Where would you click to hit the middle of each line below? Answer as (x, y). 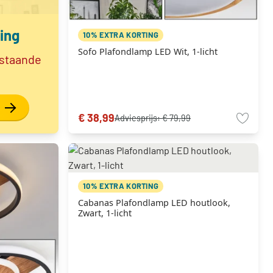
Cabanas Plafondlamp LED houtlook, (154, 203)
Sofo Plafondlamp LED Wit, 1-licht (148, 51)
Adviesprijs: (138, 118)
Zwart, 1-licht (105, 213)
